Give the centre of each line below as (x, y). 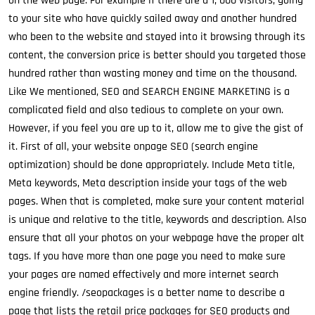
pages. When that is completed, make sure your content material (156, 201)
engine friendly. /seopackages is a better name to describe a (147, 293)
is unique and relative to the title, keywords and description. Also (157, 220)
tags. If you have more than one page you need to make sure (147, 256)
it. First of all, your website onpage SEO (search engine (133, 147)
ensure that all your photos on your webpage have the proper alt (156, 238)
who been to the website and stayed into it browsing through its (157, 37)
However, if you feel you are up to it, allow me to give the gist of (156, 128)
